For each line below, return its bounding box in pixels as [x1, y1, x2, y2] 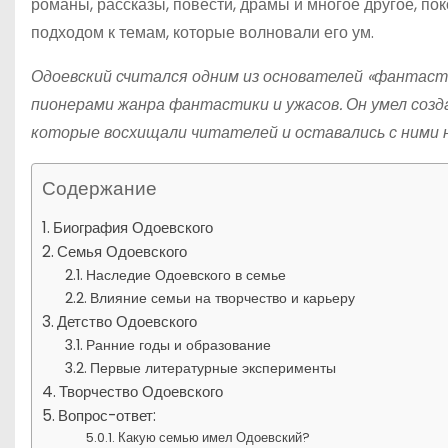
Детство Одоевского [57, 310, 198, 332]
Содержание [42, 174, 157, 202]
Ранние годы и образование [85, 334, 271, 355]
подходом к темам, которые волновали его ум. [31, 20, 374, 44]
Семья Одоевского [57, 240, 188, 262]
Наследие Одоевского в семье [85, 264, 286, 285]
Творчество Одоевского [59, 380, 224, 402]
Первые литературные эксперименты [89, 357, 336, 378]
